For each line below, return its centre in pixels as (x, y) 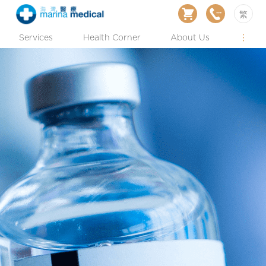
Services (36, 38)
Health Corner (112, 38)
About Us (190, 38)
